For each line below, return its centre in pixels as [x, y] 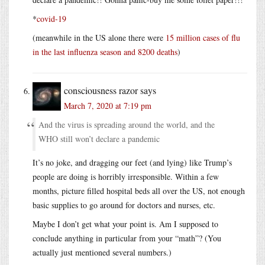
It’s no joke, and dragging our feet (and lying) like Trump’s [132, 162]
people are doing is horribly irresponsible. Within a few [126, 176]
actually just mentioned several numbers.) [102, 252]
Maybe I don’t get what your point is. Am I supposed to [125, 224]
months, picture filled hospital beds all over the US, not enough [139, 190]
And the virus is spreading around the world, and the [127, 124]
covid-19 [51, 18]
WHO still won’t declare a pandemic [99, 138]
